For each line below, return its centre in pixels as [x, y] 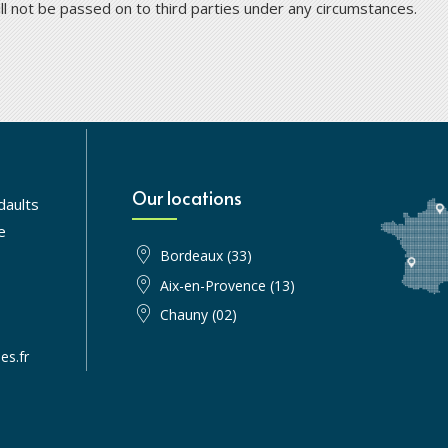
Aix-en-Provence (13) [228, 285]
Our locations [186, 198]
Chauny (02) [199, 315]
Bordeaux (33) [206, 256]
